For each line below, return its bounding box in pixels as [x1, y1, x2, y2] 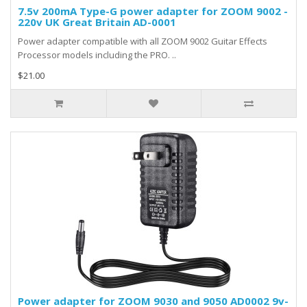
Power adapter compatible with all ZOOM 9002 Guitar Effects [18, 35, 267, 47]
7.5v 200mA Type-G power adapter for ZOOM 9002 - [18, 4, 288, 18]
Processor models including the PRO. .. [18, 49, 176, 61]
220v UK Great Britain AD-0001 [18, 15, 176, 29]
